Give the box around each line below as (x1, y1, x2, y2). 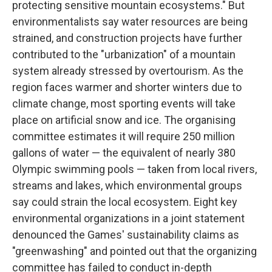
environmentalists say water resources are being (12, 15, 248, 28)
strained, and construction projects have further (12, 32, 242, 44)
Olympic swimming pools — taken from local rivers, (12, 163, 257, 175)
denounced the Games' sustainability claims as (12, 228, 239, 241)
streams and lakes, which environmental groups (12, 179, 242, 192)
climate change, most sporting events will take (12, 97, 236, 110)
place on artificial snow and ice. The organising (12, 114, 236, 126)
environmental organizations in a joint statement (12, 212, 245, 225)
